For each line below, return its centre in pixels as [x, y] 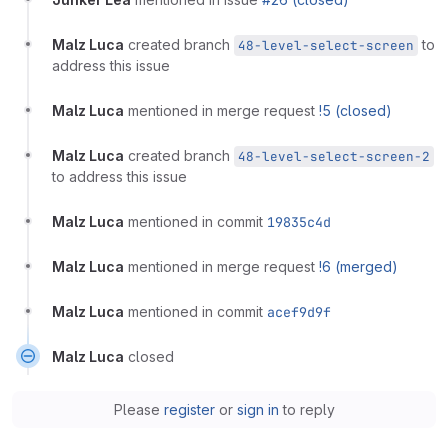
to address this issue [119, 177]
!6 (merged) [358, 267]
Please [138, 410]
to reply [306, 410]
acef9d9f [299, 312]
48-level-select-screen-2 [334, 157]
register [189, 410]
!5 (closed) [355, 111]
